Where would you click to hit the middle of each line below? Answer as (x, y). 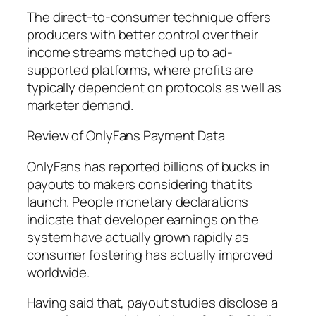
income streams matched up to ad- (130, 52)
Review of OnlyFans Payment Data (126, 136)
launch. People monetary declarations (138, 201)
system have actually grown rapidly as (138, 237)
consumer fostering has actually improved (150, 254)
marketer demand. (80, 105)
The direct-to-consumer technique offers (149, 17)
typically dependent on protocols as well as (154, 87)
